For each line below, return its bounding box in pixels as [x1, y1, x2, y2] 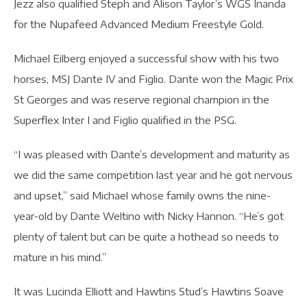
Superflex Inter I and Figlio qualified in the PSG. [14, 114, 236, 126]
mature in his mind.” [14, 251, 106, 263]
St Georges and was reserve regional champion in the [14, 93, 269, 106]
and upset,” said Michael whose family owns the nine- [14, 189, 271, 201]
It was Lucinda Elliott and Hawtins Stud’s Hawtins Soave [14, 285, 284, 297]
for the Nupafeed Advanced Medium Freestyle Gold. [14, 18, 264, 30]
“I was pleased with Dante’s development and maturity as [14, 148, 290, 160]
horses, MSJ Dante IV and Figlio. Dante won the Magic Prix [14, 73, 293, 85]
